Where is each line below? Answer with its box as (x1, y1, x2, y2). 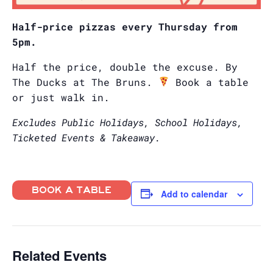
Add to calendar (161, 187, 227, 200)
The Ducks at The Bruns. (12, 75, 158, 88)
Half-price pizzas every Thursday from (12, 19, 238, 33)
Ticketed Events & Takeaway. (12, 130, 166, 144)
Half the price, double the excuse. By (12, 60, 238, 73)
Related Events (12, 245, 107, 265)
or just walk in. (12, 90, 110, 104)
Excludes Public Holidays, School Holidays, (12, 115, 243, 129)
